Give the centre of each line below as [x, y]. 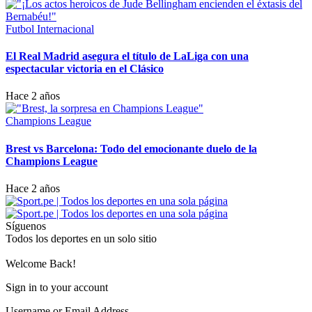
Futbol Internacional [50, 29]
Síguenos [26, 226]
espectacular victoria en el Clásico [85, 69]
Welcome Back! [41, 263]
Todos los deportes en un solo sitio [81, 238]
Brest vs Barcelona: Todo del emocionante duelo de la [131, 148]
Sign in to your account [57, 287]
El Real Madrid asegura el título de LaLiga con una [127, 56]
